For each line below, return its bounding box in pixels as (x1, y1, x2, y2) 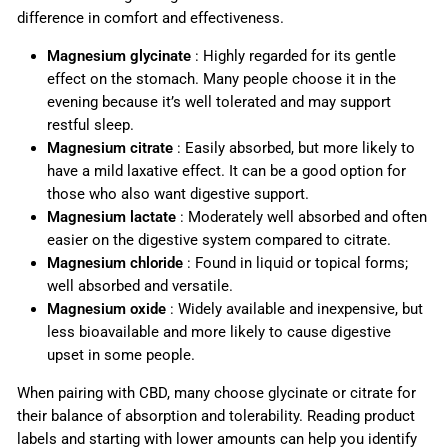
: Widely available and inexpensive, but (166, 300, 423, 319)
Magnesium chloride (47, 254, 183, 273)
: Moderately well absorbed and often (176, 208, 427, 227)
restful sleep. (47, 116, 134, 135)
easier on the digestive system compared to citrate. (47, 231, 391, 250)
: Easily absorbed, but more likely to (173, 139, 415, 158)
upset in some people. (47, 346, 195, 365)
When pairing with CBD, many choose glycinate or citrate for (17, 384, 416, 403)
